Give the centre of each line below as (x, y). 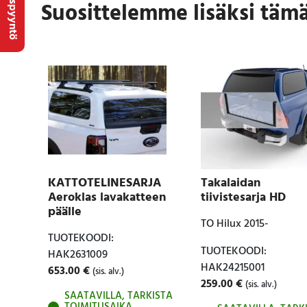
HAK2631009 (77, 255)
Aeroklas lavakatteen (107, 198)
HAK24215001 (232, 268)
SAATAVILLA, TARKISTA (118, 296)
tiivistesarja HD (243, 198)
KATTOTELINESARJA (104, 184)
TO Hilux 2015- (234, 224)
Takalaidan (230, 184)
